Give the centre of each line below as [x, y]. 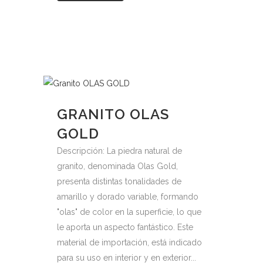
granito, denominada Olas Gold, [117, 166]
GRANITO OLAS [113, 114]
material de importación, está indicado [129, 242]
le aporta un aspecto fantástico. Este [125, 227]
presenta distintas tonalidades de [119, 181]
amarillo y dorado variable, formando [128, 197]
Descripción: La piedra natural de [119, 151]
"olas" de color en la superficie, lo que [129, 212]
